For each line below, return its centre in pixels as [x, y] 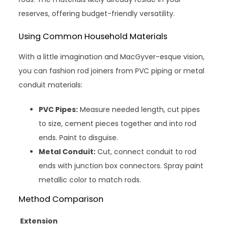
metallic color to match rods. [90, 180]
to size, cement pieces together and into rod [118, 124]
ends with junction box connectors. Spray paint [121, 166]
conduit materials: [51, 85]
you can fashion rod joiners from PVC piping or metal [112, 71]
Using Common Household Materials [93, 37]
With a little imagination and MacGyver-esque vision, [112, 57]
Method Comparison [61, 199]
